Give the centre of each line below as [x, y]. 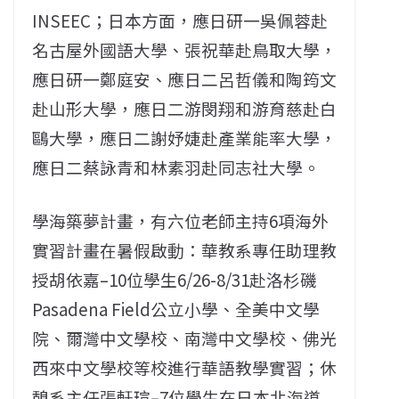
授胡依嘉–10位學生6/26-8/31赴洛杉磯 [175, 280]
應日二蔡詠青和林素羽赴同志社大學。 [176, 167]
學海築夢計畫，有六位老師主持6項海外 [180, 221]
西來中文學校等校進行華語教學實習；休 [184, 368]
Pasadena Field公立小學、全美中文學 [176, 309]
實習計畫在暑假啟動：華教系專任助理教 [184, 250]
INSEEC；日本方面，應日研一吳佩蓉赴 [180, 20]
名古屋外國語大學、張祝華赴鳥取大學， [184, 50]
